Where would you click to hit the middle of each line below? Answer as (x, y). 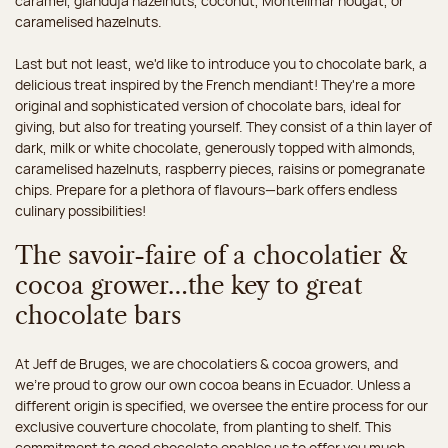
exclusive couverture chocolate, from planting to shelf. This (203, 427)
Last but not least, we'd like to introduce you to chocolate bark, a (221, 64)
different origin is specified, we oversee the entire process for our (221, 406)
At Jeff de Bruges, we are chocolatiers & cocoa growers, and (206, 364)
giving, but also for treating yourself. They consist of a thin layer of (223, 127)
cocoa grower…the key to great (188, 287)
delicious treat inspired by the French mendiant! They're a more (215, 85)
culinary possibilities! (80, 211)
